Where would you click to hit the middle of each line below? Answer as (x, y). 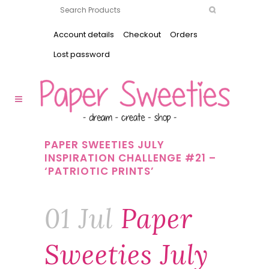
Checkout (142, 35)
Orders (184, 35)
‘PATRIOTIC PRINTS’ (99, 171)
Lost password (82, 54)
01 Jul (79, 219)
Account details (84, 35)
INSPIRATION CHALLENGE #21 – (130, 158)
